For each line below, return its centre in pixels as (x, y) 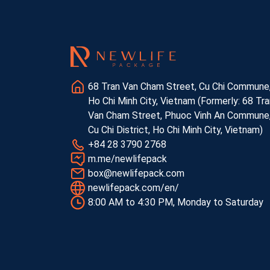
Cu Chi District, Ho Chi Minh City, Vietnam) (175, 130)
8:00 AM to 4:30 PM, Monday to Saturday (176, 202)
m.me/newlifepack (127, 159)
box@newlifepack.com (136, 173)
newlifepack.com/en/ (133, 187)
